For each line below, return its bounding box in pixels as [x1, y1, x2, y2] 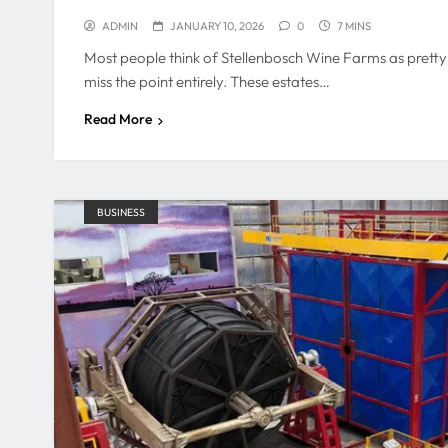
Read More [84, 110, 152, 128]
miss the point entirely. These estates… [84, 72, 330, 91]
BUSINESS [97, 205, 145, 220]
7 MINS [337, 19, 371, 33]
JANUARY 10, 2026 [170, 19, 264, 33]
